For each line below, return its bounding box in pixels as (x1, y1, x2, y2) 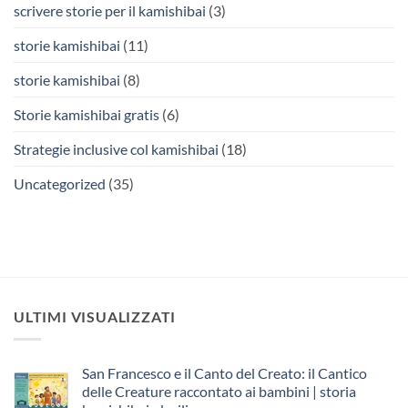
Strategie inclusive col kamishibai (14, 140, 219, 158)
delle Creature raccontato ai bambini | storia (82, 382, 356, 400)
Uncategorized (14, 175, 106, 193)
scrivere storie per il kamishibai (14, 2, 206, 20)
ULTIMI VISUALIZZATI (14, 308, 177, 326)
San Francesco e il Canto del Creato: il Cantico (82, 363, 367, 382)
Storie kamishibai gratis (14, 106, 159, 124)
